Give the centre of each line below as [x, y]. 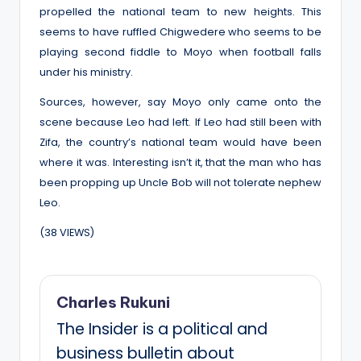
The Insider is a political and [162, 329]
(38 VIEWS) [67, 232]
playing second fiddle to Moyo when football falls [180, 52]
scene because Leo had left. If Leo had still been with [180, 122]
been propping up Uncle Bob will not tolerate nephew [180, 182]
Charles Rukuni [113, 302]
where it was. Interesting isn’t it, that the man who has [180, 162]
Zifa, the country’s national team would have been [180, 142]
